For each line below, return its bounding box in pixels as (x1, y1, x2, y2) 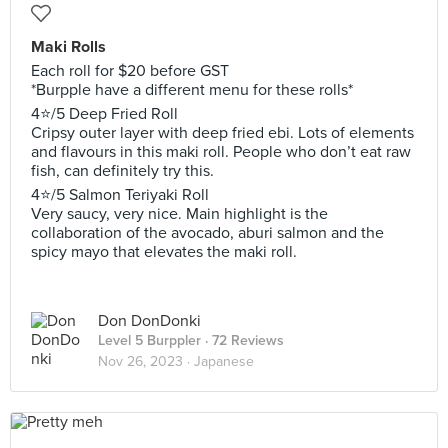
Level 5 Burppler (98, 332, 201, 349)
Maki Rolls (31, 37, 106, 57)
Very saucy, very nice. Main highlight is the (31, 204, 328, 224)
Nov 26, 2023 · (98, 353, 194, 370)
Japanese (194, 353, 254, 370)
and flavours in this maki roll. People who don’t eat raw (31, 142, 411, 162)
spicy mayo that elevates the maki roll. (31, 242, 297, 262)
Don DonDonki (98, 311, 201, 331)
